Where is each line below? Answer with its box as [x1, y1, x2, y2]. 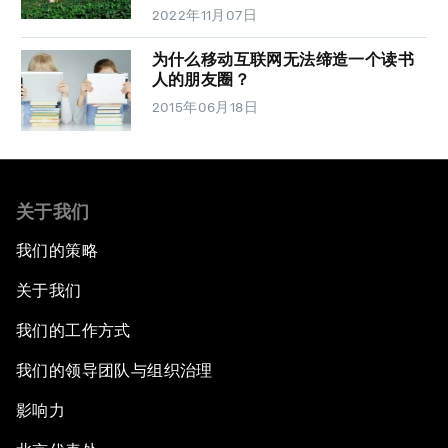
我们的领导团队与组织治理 [16, 361, 213, 381]
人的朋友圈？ [151, 69, 251, 89]
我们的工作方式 [16, 321, 131, 341]
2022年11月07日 [151, 6, 258, 23]
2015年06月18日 [151, 98, 259, 115]
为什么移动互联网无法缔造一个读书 [151, 49, 415, 69]
